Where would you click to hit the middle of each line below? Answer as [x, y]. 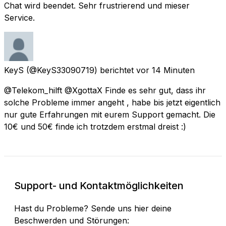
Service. [19, 17]
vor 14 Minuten [165, 70]
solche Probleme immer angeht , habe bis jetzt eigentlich [112, 102]
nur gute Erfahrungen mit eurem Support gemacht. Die [110, 114]
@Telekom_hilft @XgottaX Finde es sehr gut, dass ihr [105, 90]
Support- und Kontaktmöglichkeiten [99, 185]
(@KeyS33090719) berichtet [80, 70]
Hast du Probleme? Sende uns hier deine [93, 208]
